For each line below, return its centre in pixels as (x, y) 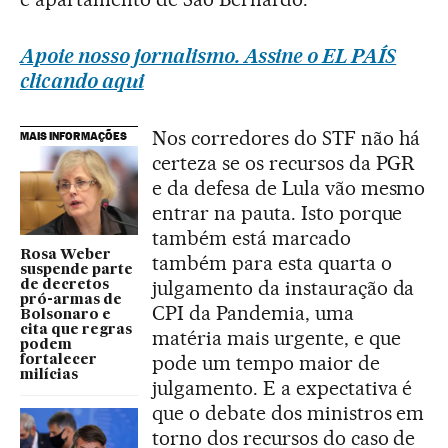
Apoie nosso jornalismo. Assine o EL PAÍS (208, 56)
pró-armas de (71, 299)
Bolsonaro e (65, 314)
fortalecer (58, 359)
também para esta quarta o (272, 263)
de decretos (64, 284)
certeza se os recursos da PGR (283, 163)
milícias (49, 374)
